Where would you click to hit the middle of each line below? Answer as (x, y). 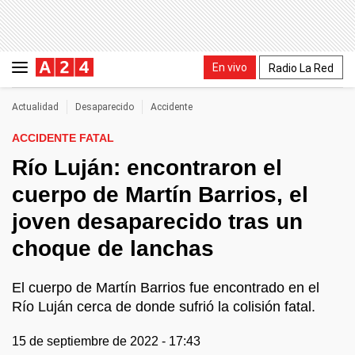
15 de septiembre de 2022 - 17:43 (106, 341)
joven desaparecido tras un (157, 221)
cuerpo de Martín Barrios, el (160, 195)
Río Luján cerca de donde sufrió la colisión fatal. (164, 307)
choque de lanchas (113, 248)
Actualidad (35, 107)
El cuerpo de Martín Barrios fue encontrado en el (166, 288)
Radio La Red (301, 68)
